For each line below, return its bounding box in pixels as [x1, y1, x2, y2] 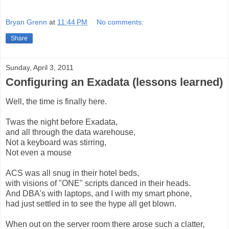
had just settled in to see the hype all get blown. [6, 199, 176, 209]
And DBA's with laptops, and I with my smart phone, [6, 189, 192, 198]
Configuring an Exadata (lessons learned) [6, 75, 223, 88]
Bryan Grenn [6, 17, 47, 26]
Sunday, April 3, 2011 [6, 63, 74, 72]
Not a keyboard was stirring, [6, 138, 106, 147]
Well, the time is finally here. [6, 97, 109, 106]
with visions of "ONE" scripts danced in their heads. [6, 179, 191, 188]
